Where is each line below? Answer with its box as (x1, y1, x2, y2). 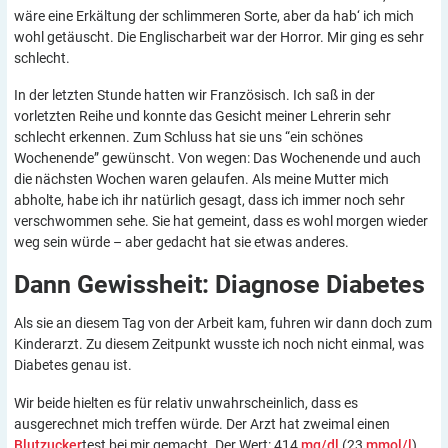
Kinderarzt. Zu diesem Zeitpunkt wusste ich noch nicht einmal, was (14, 336, 424, 353)
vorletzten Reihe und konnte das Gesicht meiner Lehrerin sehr (14, 108, 391, 125)
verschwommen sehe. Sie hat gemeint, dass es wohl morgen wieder (14, 213, 428, 230)
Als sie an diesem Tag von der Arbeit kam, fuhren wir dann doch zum (14, 315, 432, 332)
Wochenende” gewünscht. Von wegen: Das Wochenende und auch (14, 150, 421, 167)
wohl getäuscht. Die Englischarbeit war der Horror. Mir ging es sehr (14, 28, 424, 45)
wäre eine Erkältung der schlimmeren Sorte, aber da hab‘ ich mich (14, 7, 414, 24)
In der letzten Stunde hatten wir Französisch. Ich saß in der (14, 87, 375, 104)
